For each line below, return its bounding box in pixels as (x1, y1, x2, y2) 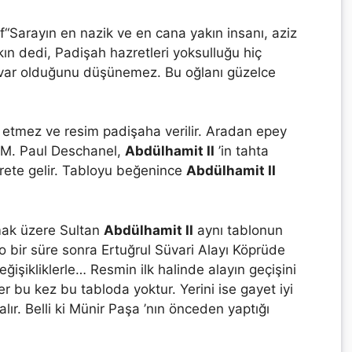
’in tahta (214, 143, 269, 159)
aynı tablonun (193, 222, 283, 238)
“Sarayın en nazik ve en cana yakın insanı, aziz (5, 24, 297, 41)
